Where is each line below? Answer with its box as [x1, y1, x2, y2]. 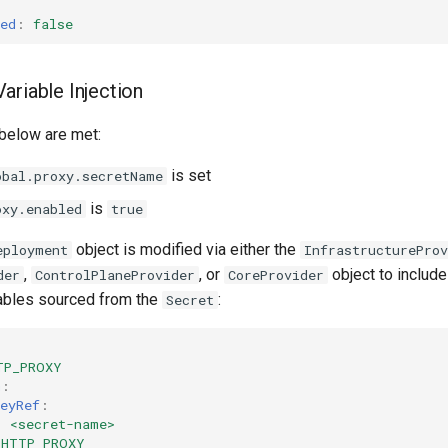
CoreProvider [228, 266, 324, 284]
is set [167, 166, 211, 185]
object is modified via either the [72, 240, 300, 259]
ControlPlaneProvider [35, 266, 195, 284]
